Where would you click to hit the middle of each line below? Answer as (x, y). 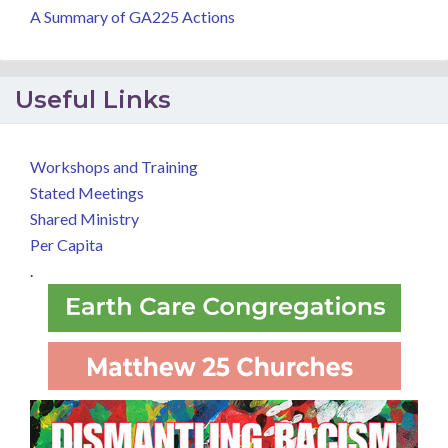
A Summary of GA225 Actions (132, 16)
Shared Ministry (84, 218)
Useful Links (93, 99)
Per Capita (66, 244)
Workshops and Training (114, 166)
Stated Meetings (87, 192)
